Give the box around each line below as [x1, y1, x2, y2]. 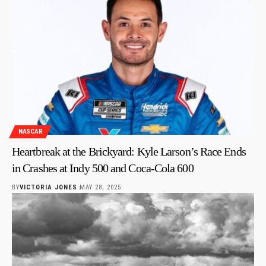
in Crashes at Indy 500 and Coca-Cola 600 [12, 161, 194, 175]
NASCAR [18, 128, 43, 136]
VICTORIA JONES [20, 183, 78, 191]
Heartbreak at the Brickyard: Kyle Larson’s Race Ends [12, 144, 246, 158]
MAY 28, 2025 [79, 183, 121, 191]
